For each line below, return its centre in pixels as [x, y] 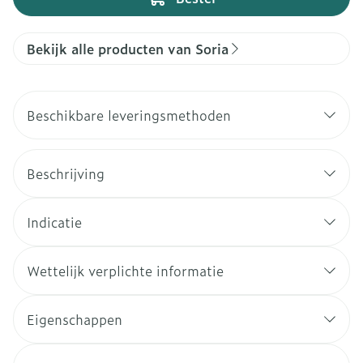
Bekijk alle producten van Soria [128, 49]
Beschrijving [66, 173]
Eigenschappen [75, 319]
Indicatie [54, 222]
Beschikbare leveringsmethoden [129, 115]
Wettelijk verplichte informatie [125, 271]
